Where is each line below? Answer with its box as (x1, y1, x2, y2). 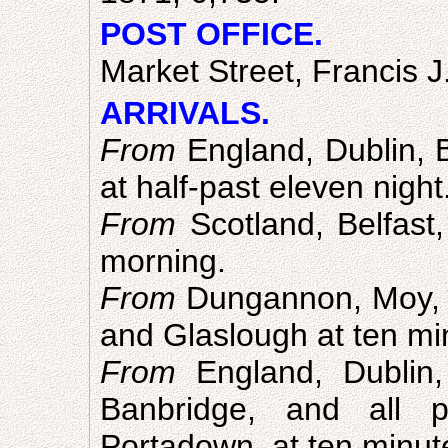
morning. (100, 243, 226, 279)
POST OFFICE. (100, 16, 323, 52)
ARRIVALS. (100, 95, 270, 131)
